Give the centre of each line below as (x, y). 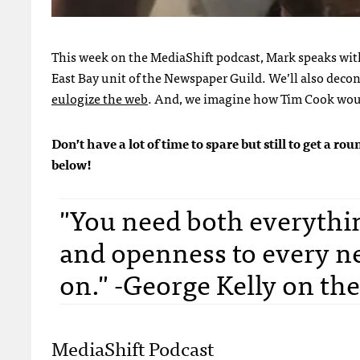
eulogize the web (100, 98)
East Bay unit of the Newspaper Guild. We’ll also (189, 77)
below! (72, 164)
